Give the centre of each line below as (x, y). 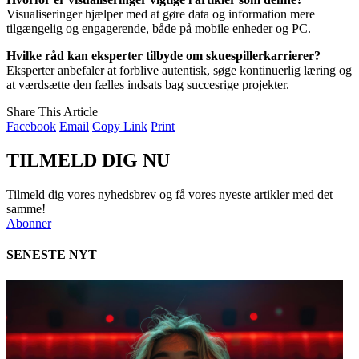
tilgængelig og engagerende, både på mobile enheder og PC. (159, 29)
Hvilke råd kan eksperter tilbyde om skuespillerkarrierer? (163, 56)
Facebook (31, 127)
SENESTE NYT (52, 255)
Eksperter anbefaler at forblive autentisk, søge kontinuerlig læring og (179, 71)
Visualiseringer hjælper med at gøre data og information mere (161, 14)
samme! (26, 209)
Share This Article (52, 112)
